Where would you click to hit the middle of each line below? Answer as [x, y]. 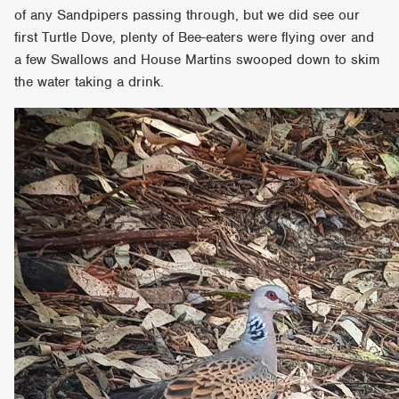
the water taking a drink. [90, 81]
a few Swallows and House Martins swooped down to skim [197, 59]
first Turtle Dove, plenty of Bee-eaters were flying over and [195, 37]
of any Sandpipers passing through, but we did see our [187, 15]
